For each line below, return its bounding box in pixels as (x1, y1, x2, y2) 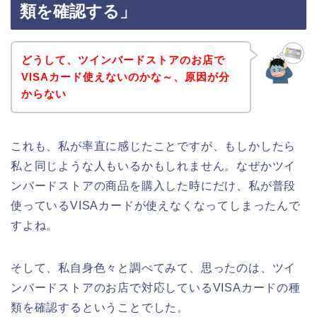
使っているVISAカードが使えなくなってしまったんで (11, 199, 301, 212)
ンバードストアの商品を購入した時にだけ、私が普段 (11, 179, 296, 192)
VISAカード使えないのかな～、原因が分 (21, 70, 230, 83)
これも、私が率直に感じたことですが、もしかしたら (11, 139, 296, 152)
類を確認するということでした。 (11, 301, 189, 313)
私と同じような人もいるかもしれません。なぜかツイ (11, 159, 296, 172)
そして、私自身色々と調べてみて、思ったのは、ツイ (11, 261, 296, 274)
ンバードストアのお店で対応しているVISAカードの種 (11, 281, 301, 294)
